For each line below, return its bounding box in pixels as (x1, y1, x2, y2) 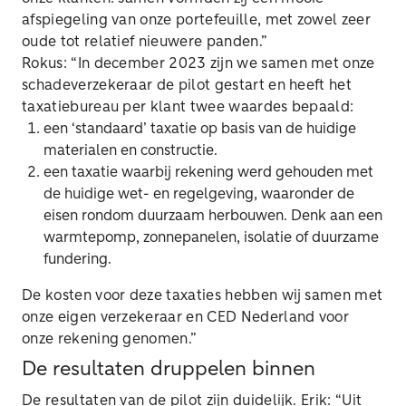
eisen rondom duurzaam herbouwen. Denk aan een (43, 208, 382, 223)
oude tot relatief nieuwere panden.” (22, 34, 268, 49)
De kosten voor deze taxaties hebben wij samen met (22, 288, 383, 303)
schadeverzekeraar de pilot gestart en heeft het (22, 78, 353, 92)
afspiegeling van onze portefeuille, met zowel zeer (22, 13, 372, 27)
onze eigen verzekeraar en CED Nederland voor (22, 310, 350, 324)
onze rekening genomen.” (22, 332, 198, 346)
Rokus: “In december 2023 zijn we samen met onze (22, 56, 375, 71)
